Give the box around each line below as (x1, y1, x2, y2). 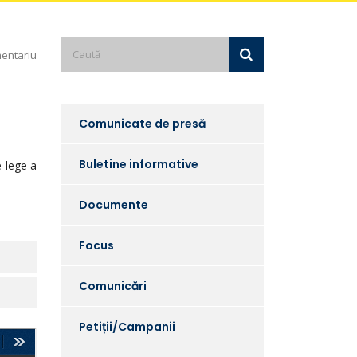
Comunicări (79, 278, 147, 294)
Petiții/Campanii (79, 319, 175, 335)
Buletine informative (79, 156, 198, 172)
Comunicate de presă (79, 116, 206, 131)
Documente (79, 197, 148, 213)
